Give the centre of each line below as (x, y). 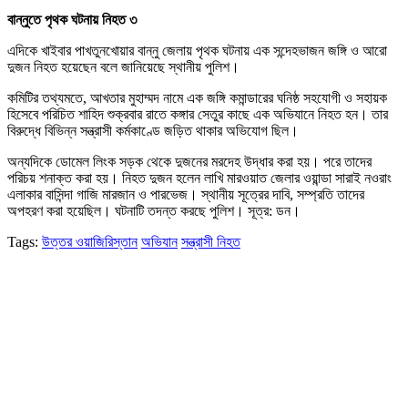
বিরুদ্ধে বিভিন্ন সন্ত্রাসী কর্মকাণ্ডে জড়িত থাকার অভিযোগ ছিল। (153, 130)
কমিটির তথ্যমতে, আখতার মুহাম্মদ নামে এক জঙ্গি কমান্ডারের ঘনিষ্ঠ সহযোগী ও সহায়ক (197, 97)
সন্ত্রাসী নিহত (211, 241)
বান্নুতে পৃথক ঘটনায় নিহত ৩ (72, 19)
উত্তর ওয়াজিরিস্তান (90, 241)
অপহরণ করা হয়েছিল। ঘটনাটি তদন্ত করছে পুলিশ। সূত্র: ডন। (154, 210)
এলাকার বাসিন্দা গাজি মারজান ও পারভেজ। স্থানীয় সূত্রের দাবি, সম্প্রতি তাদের (186, 194)
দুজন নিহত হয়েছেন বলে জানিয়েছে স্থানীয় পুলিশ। (123, 66)
